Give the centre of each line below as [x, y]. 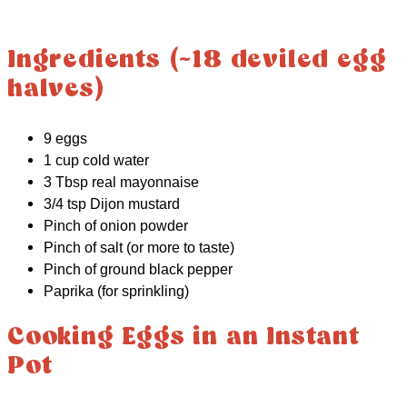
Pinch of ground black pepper [138, 268]
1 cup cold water [96, 159]
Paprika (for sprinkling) [116, 290]
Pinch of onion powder [116, 225]
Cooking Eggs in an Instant [184, 338]
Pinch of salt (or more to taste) [139, 247]
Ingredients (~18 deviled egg [197, 61]
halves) [56, 90]
